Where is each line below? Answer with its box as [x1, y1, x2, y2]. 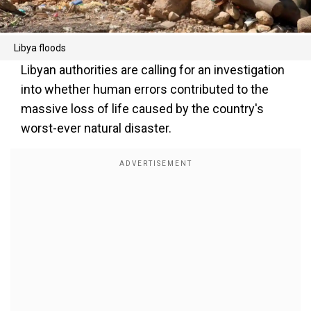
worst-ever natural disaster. [21, 121, 171, 135]
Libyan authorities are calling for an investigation [21, 62, 285, 77]
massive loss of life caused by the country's [21, 101, 264, 116]
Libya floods [14, 42, 66, 53]
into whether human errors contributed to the [21, 82, 269, 96]
